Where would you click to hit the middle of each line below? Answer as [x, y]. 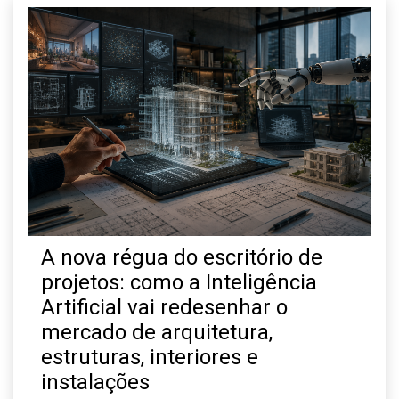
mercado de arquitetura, [157, 332]
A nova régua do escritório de [182, 257]
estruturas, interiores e [150, 357]
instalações [95, 382]
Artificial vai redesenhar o [164, 307]
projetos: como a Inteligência [179, 282]
